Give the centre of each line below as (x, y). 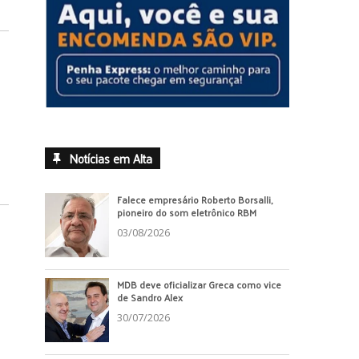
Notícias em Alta (111, 158)
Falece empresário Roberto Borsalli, (195, 199)
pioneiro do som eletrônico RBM (187, 212)
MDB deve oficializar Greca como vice (199, 284)
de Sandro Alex (150, 297)
